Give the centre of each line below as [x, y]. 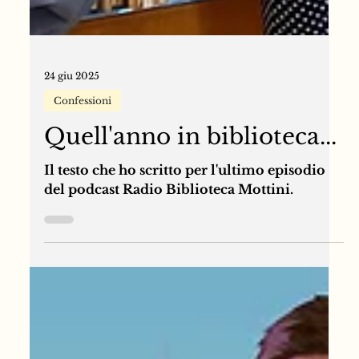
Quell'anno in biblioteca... [191, 220]
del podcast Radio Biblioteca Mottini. [169, 272]
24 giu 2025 [72, 159]
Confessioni [83, 184]
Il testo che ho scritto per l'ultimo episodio [185, 253]
